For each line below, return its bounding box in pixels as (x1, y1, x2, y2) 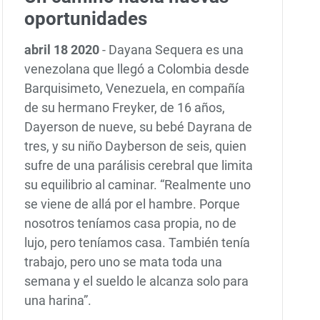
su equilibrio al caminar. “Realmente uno (24, 177, 251, 193)
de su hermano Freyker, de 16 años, (24, 100, 226, 116)
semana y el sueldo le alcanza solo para (24, 274, 249, 289)
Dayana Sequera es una (109, 42, 244, 58)
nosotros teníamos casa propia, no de (24, 216, 237, 231)
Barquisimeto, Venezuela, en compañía (24, 81, 246, 96)
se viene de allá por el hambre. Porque (24, 196, 241, 212)
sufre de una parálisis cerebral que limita (24, 158, 254, 174)
